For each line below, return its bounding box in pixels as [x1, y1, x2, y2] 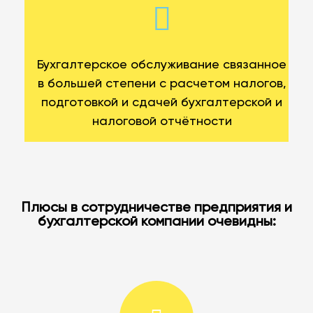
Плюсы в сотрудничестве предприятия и [21, 201, 292, 216]
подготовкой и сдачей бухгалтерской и [41, 96, 282, 110]
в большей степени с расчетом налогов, [37, 78, 286, 91]
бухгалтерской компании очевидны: [37, 215, 276, 230]
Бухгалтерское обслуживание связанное [37, 59, 286, 72]
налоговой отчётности [92, 115, 232, 129]
